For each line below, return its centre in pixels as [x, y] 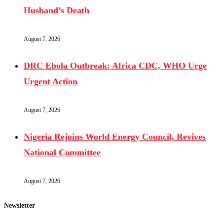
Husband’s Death [56, 11]
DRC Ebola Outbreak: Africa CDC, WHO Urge [115, 66]
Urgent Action [51, 81]
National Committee [62, 152]
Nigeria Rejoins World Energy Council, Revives [115, 136]
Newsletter [19, 205]
